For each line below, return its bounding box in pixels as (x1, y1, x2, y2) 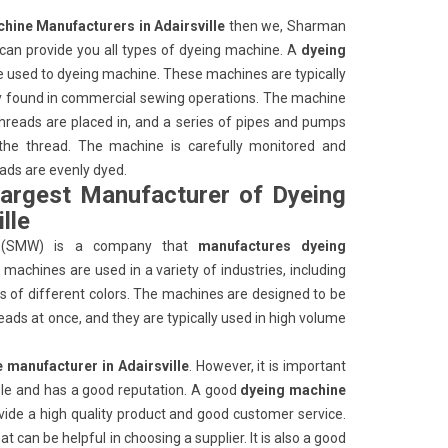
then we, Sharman (228, 18, 347, 34)
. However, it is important (188, 358, 347, 374)
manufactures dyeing (197, 238, 347, 254)
